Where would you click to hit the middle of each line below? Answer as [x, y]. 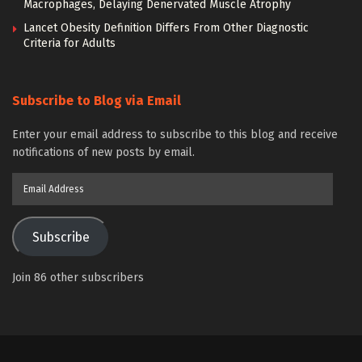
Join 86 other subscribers [78, 278]
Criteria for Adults [69, 44]
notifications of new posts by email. [103, 153]
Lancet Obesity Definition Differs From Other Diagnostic [166, 28]
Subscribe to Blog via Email [97, 101]
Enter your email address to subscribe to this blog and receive [175, 135]
